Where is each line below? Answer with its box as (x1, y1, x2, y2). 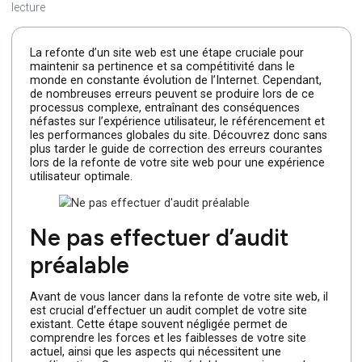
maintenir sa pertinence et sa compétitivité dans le (33, 106, 328, 122)
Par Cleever (12, 23, 76, 38)
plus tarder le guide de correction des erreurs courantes (33, 198, 359, 214)
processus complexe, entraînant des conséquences (33, 152, 334, 168)
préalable (33, 318, 144, 350)
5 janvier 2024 (93, 23, 173, 38)
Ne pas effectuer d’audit (33, 288, 321, 319)
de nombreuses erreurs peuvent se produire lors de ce (33, 137, 350, 153)
